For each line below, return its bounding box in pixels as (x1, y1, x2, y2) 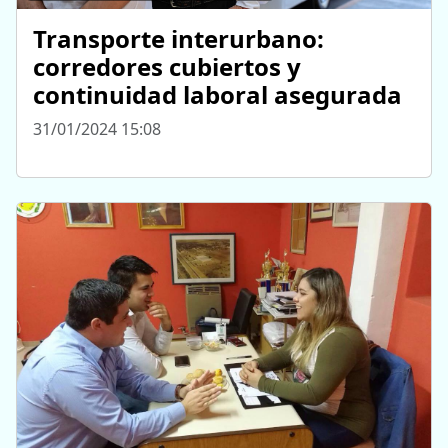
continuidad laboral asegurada (33, 78, 402, 112)
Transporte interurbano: (33, 22, 324, 56)
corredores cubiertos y (33, 50, 301, 84)
